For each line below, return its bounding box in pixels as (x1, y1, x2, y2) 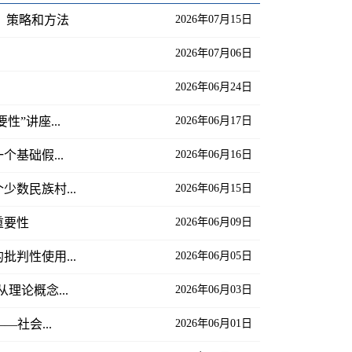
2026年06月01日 (175, 317, 252, 329)
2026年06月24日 (175, 80, 252, 93)
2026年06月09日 (175, 215, 252, 228)
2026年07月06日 (175, 46, 252, 59)
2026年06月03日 (175, 283, 252, 295)
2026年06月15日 (175, 181, 252, 194)
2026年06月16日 (175, 148, 252, 160)
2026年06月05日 (175, 249, 252, 262)
